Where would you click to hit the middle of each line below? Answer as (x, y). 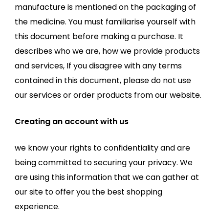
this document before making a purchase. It (99, 36)
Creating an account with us (72, 121)
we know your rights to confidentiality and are (102, 148)
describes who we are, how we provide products (107, 51)
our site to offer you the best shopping (88, 192)
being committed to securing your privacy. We (104, 163)
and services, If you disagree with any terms (98, 66)
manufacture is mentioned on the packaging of (105, 7)
